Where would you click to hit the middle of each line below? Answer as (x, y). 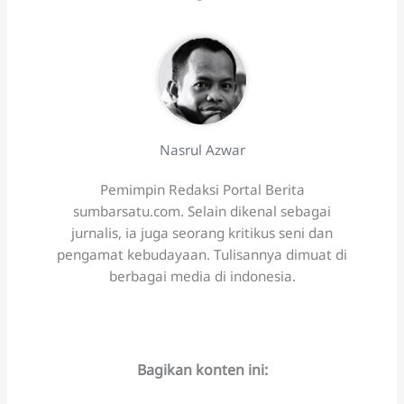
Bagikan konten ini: (202, 370)
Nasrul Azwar (202, 149)
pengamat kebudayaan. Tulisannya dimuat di (202, 254)
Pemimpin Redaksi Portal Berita (202, 189)
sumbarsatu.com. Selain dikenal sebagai (202, 211)
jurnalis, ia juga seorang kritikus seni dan (202, 232)
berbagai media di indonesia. (202, 275)
